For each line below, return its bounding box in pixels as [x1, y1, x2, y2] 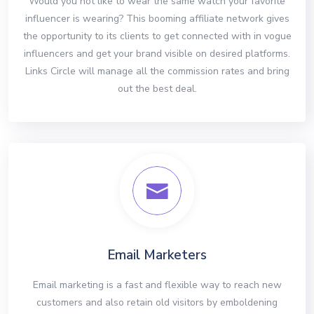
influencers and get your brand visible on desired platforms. [24, 47, 290, 61]
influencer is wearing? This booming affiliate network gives [25, 12, 289, 26]
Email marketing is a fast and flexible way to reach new [32, 278, 282, 292]
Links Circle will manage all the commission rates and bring [25, 64, 289, 78]
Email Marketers [107, 246, 207, 265]
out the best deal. [117, 82, 197, 96]
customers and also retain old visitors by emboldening [36, 296, 278, 310]
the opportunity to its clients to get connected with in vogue [22, 29, 292, 43]
